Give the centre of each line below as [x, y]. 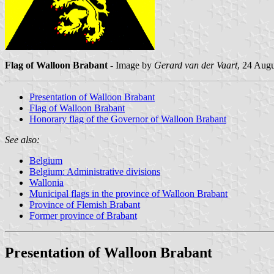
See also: [22, 139]
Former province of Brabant [83, 215]
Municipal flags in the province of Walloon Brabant [128, 193]
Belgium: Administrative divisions [95, 171]
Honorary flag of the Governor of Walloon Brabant [128, 119]
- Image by [131, 65]
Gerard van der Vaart [196, 65]
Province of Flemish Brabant [85, 204]
